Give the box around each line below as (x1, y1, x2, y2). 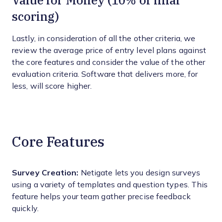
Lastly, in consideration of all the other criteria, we (12, 34, 196, 43)
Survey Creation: (12, 168, 79, 177)
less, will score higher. (12, 82, 92, 90)
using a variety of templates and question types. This (12, 180, 208, 189)
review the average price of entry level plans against (12, 46, 207, 55)
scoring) (12, 8, 59, 24)
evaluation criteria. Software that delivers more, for (12, 70, 198, 78)
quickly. (12, 204, 39, 213)
